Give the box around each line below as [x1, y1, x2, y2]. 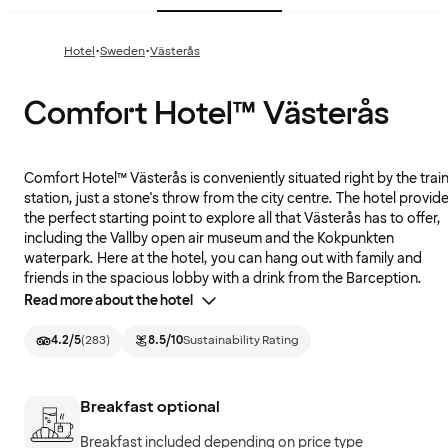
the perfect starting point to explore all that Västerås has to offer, [24, 209, 441, 229]
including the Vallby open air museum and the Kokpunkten [24, 229, 394, 249]
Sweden [100, 43, 145, 61]
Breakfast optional [80, 395, 220, 418]
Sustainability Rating [183, 332, 299, 350]
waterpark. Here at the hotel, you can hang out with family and [24, 249, 422, 269]
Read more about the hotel [24, 291, 193, 311]
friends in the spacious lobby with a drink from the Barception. [24, 269, 422, 289]
